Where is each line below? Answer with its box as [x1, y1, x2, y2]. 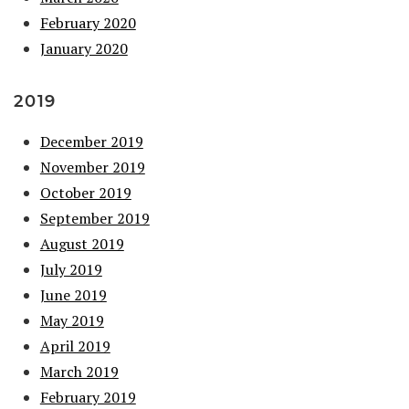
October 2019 [39, 183, 131, 204]
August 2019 [39, 234, 124, 255]
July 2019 [39, 259, 102, 280]
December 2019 [39, 131, 143, 152]
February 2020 [39, 13, 136, 34]
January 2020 [39, 38, 128, 59]
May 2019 [39, 310, 104, 331]
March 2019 [39, 362, 119, 383]
